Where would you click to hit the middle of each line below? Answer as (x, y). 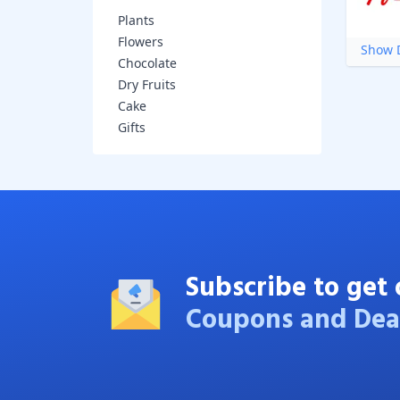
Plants (136, 20)
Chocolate (147, 63)
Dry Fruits (147, 84)
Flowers (141, 42)
